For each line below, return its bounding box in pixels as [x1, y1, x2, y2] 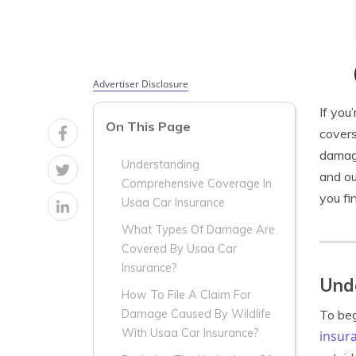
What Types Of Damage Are [122, 222, 275, 238]
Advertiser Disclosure [93, 77, 188, 91]
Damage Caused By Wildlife [122, 307, 271, 322]
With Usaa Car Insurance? [122, 326, 259, 341]
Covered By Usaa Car [122, 242, 237, 257]
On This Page [106, 118, 191, 135]
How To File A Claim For [122, 288, 251, 303]
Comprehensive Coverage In [122, 176, 272, 192]
